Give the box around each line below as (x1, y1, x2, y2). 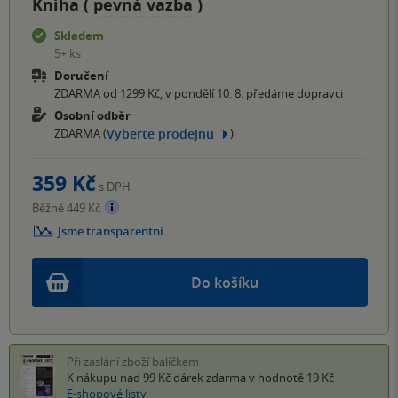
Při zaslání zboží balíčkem (67, 353, 199, 370)
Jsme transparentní (58, 222, 163, 239)
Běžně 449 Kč (32, 199, 103, 216)
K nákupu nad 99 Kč (67, 369, 173, 386)
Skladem (54, 28, 104, 44)
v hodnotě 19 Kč (246, 369, 334, 386)
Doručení (54, 68, 108, 84)
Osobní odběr (54, 107, 131, 124)
